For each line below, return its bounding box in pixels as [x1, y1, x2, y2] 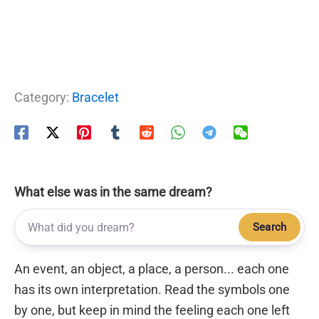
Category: [14, 90, 72, 105]
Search [253, 221, 286, 234]
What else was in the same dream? [14, 184, 212, 200]
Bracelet [72, 90, 119, 105]
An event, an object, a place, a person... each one [14, 261, 289, 277]
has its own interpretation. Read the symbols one [14, 282, 290, 298]
